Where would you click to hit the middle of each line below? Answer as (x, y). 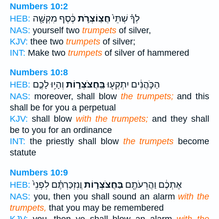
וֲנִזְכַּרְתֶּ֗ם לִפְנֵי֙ (57, 185)
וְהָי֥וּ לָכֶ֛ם (48, 85)
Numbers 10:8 (39, 73)
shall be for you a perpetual (63, 108)
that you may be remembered (105, 208)
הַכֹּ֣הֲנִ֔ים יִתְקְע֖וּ (132, 85)
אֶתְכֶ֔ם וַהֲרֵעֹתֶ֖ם (153, 185)
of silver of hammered (146, 53)
